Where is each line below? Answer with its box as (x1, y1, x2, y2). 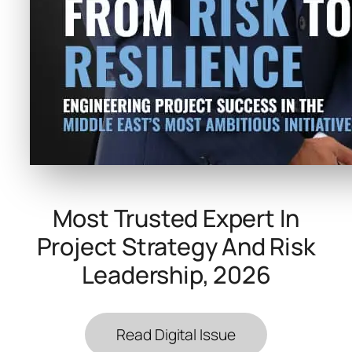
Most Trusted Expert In (52, 202, 300, 235)
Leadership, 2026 (81, 258, 271, 291)
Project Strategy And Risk (36, 230, 316, 263)
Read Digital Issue (116, 324, 236, 346)
